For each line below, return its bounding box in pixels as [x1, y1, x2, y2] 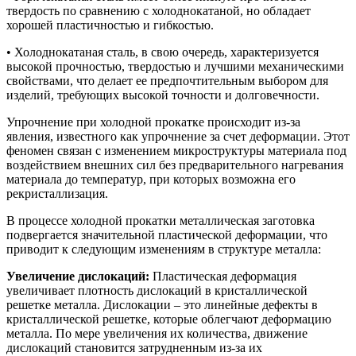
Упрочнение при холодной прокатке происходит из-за [6, 114, 300, 129]
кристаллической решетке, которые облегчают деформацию [6, 311, 331, 326]
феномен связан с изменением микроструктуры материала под [6, 143, 346, 157]
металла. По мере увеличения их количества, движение [6, 326, 308, 340]
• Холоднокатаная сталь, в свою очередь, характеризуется [6, 44, 319, 59]
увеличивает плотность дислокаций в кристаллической [6, 283, 308, 297]
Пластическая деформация [149, 269, 296, 283]
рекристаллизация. [6, 186, 108, 200]
